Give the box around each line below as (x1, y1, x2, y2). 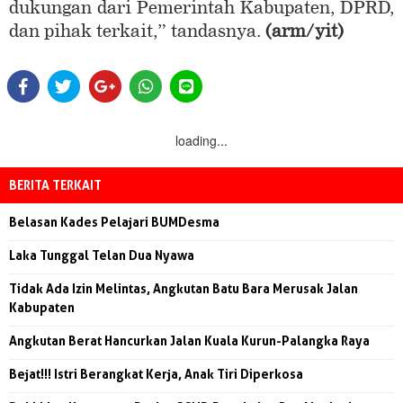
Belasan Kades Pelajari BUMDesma (9, 213, 219, 229)
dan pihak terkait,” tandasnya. (9, 21, 265, 42)
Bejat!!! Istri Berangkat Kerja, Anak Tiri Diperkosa (9, 365, 303, 381)
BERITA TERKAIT (9, 176, 102, 193)
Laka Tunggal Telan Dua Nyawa (9, 246, 194, 263)
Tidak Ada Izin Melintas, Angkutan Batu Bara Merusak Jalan (9, 280, 358, 296)
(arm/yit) (265, 21, 344, 42)
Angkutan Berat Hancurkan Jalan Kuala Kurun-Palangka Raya (9, 332, 370, 348)
